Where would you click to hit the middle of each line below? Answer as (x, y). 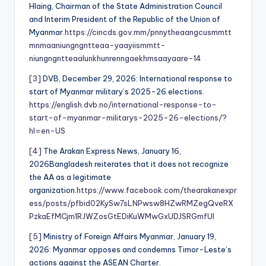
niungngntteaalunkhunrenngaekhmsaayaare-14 (115, 58)
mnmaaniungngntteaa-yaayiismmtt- (97, 45)
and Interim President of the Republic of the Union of (125, 19)
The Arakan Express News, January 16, (111, 151)
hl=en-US (47, 130)
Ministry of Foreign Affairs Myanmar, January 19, (129, 236)
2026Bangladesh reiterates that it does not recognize (129, 164)
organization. (53, 190)
